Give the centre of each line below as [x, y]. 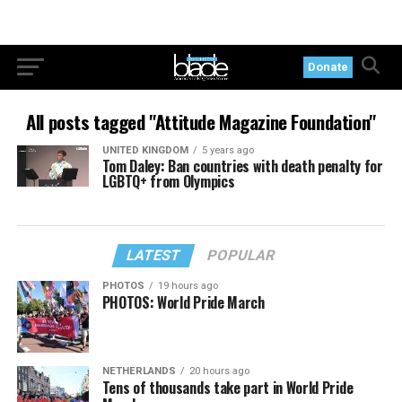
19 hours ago [188, 286]
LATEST [154, 255]
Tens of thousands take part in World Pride [227, 388]
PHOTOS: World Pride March [183, 302]
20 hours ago [219, 371]
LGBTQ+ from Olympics [168, 181]
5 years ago [227, 150]
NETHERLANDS [139, 371]
